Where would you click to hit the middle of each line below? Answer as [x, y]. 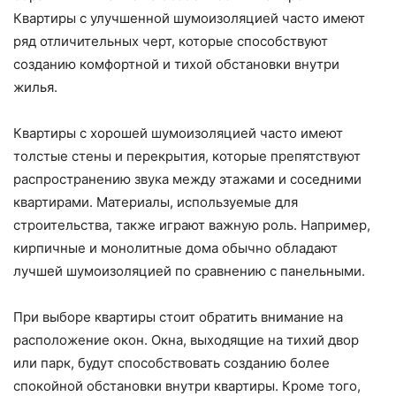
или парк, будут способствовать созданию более [171, 363]
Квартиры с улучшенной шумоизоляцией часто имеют [189, 19]
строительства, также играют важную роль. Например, [192, 225]
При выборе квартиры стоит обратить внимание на [178, 317]
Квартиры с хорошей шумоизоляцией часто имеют [178, 133]
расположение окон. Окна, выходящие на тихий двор [186, 340]
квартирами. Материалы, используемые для [156, 202]
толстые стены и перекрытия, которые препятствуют [187, 156]
